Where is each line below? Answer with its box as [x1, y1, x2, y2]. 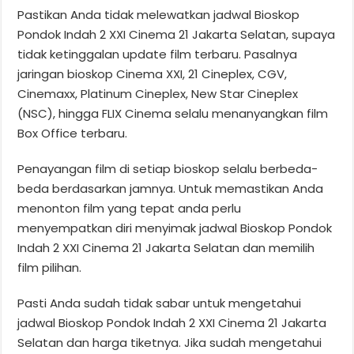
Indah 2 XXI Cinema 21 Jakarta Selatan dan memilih [17, 239, 315, 256]
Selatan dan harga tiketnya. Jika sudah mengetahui [17, 333, 322, 351]
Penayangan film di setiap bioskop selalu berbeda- [17, 160, 318, 177]
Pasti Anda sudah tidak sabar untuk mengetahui [17, 294, 302, 311]
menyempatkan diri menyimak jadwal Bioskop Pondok [17, 219, 333, 236]
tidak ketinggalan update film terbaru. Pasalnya [17, 45, 298, 62]
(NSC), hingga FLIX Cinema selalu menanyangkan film [17, 104, 329, 122]
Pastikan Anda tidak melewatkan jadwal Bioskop [17, 6, 300, 23]
